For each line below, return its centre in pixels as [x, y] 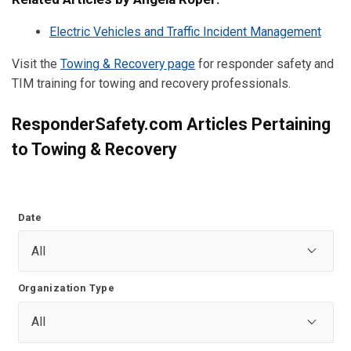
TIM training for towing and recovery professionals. [151, 83]
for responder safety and [264, 63]
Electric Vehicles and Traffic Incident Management [185, 32]
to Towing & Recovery [94, 149]
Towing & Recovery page [128, 63]
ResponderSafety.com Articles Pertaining [171, 124]
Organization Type [66, 288]
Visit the [36, 63]
